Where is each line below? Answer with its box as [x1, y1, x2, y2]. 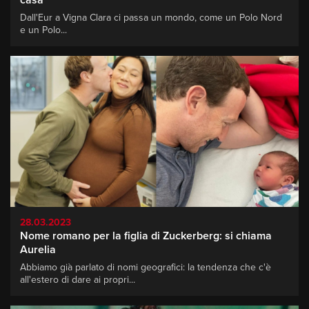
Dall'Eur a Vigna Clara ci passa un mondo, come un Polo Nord [20, 11, 282, 23]
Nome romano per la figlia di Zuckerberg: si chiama [20, 228, 272, 243]
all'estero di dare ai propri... [20, 273, 135, 286]
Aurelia [20, 242, 56, 257]
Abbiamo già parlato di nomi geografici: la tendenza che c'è [20, 261, 271, 273]
